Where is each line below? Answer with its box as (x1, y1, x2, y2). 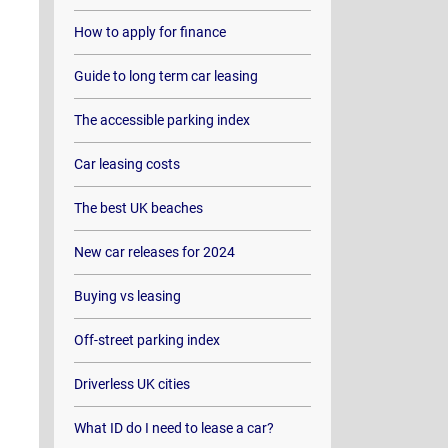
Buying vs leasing (73, 288, 181, 304)
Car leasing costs (73, 156, 180, 172)
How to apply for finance (73, 24, 226, 40)
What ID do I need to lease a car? (73, 420, 274, 436)
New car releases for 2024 (73, 244, 235, 260)
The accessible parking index (73, 112, 250, 128)
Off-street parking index (73, 332, 220, 348)
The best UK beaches (73, 200, 203, 216)
